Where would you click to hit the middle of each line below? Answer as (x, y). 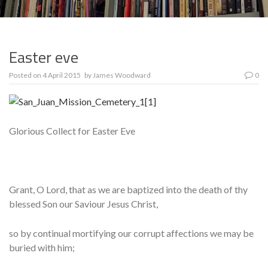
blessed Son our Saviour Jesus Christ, (83, 204)
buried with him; (42, 248)
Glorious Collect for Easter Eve (72, 131)
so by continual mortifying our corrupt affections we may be (131, 233)
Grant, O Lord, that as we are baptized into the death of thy (128, 190)
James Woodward (122, 75)
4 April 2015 (62, 75)
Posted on (26, 75)
